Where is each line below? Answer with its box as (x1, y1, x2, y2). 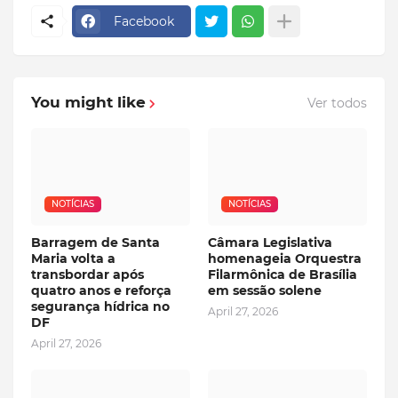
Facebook (114, 12, 174, 29)
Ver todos (307, 94, 367, 111)
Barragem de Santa (31, 235, 160, 251)
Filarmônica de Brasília (208, 267, 357, 283)
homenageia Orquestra (208, 251, 362, 267)
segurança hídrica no (31, 298, 170, 315)
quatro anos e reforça (31, 283, 171, 299)
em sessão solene (208, 283, 322, 299)
